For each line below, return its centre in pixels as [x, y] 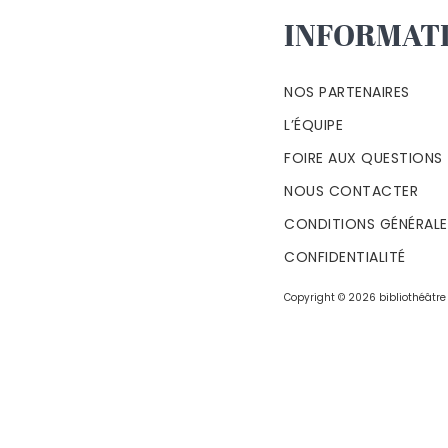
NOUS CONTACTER [351, 191]
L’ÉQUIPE [313, 125]
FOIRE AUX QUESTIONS [363, 158]
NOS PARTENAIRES [347, 92]
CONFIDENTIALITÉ [345, 257]
